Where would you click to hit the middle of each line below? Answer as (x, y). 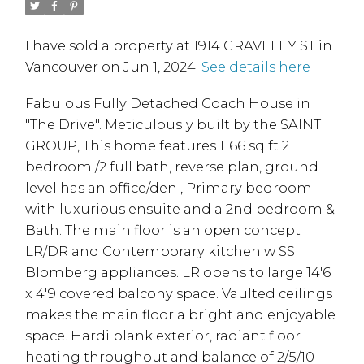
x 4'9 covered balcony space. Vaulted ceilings (179, 294)
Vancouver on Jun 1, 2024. (114, 66)
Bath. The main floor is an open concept (163, 230)
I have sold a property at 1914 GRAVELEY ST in (179, 45)
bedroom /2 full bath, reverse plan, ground (172, 167)
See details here (256, 66)
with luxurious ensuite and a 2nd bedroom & (180, 209)
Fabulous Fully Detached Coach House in (168, 104)
